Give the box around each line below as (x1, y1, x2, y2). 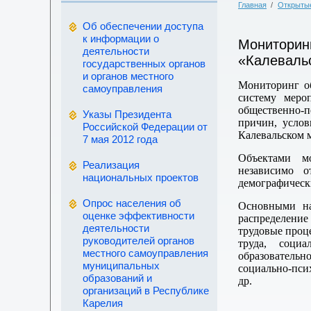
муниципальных (83, 260, 160, 271)
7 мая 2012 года (83, 133, 158, 145)
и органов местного (83, 70, 174, 82)
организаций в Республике (83, 285, 209, 296)
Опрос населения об (83, 197, 181, 209)
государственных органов (83, 58, 205, 69)
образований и (83, 272, 152, 284)
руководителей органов (83, 235, 194, 246)
